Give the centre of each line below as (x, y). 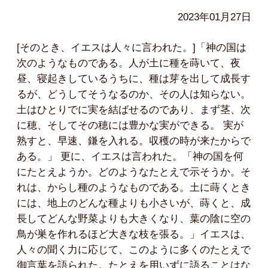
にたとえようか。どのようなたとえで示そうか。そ (134, 172)
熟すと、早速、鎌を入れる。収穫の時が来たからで (134, 141)
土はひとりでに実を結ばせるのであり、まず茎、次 (134, 109)
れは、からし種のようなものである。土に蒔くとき (134, 187)
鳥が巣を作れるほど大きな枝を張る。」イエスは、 (134, 234)
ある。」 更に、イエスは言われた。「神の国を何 (130, 156)
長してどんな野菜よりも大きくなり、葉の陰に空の (134, 218)
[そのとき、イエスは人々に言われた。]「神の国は (132, 47)
